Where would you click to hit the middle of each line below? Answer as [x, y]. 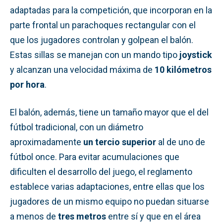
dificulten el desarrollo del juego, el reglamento [101, 171]
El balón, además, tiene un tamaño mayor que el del [109, 112]
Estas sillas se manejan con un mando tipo [95, 55]
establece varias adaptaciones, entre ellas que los [107, 186]
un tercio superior [120, 142]
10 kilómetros [183, 69]
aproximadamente [47, 142]
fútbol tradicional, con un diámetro [77, 127]
